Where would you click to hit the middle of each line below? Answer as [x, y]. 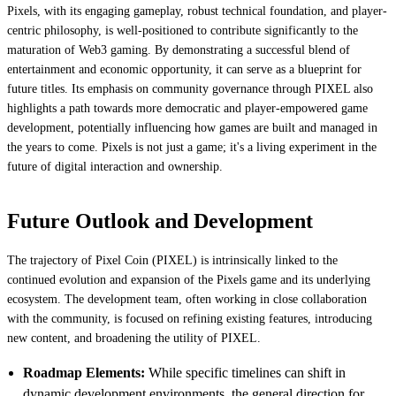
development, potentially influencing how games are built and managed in [192, 127]
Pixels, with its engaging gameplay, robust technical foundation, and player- [197, 11]
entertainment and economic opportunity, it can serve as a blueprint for [184, 69]
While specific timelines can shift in [245, 372]
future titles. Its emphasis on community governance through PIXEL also [190, 88]
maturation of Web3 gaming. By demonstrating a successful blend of [179, 49]
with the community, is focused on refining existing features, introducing [190, 318]
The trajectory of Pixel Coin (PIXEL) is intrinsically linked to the [172, 260]
